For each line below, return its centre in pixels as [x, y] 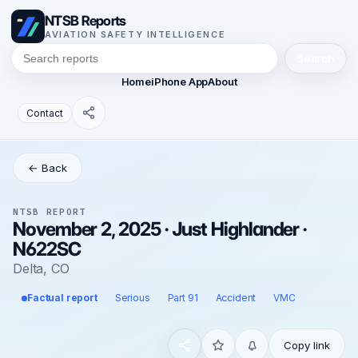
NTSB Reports [86, 20]
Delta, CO [41, 268]
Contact [45, 113]
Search [315, 58]
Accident [236, 298]
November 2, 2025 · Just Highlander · [160, 229]
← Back [48, 168]
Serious [132, 298]
